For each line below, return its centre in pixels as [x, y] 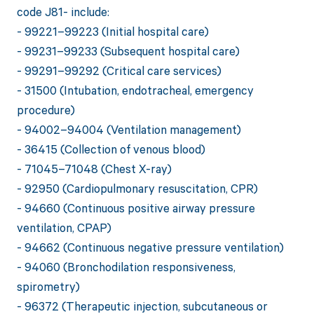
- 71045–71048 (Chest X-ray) [94, 169]
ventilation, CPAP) [64, 228]
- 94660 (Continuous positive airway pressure [136, 208]
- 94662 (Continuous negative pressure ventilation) [150, 247]
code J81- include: [63, 12]
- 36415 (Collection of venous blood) [111, 149]
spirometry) [48, 287]
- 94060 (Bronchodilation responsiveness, [126, 267]
